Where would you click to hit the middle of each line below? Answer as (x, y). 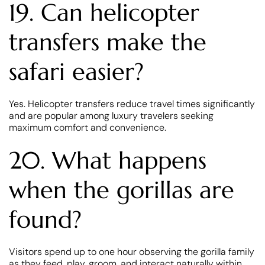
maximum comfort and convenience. (88, 127)
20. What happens (108, 160)
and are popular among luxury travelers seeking (111, 115)
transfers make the (108, 42)
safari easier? (76, 71)
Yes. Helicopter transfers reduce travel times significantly (132, 104)
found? (45, 219)
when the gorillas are (122, 190)
